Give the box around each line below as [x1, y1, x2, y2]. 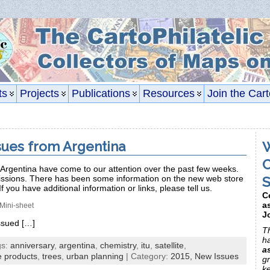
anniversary [10, 240, 54, 250]
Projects [20, 87, 59, 99]
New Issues [195, 251, 239, 261]
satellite [155, 240, 184, 250]
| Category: [124, 251, 171, 261]
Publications [72, 87, 130, 99]
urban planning [66, 251, 124, 261]
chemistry [100, 240, 136, 250]
